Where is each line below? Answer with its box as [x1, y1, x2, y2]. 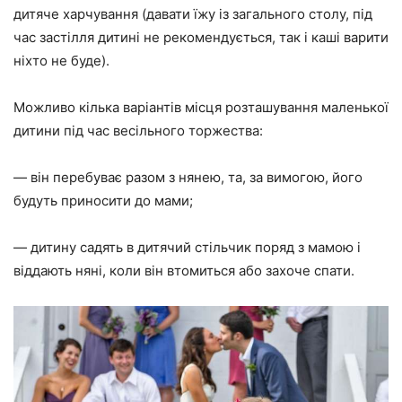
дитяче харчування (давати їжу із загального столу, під [13, 5, 372, 23]
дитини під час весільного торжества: [13, 122, 263, 140]
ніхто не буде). [13, 52, 109, 70]
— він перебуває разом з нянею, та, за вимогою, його [13, 169, 363, 187]
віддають [13, 262, 75, 280]
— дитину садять [13, 239, 127, 257]
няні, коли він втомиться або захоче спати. [75, 262, 354, 280]
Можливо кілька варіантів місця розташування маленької [13, 99, 389, 117]
